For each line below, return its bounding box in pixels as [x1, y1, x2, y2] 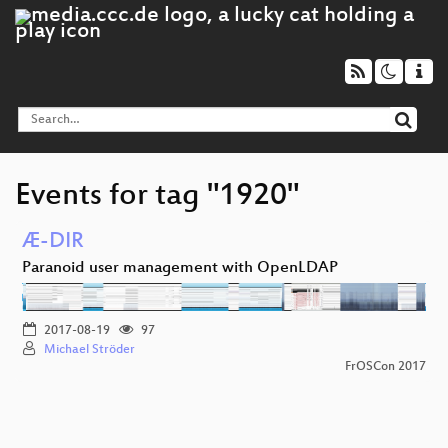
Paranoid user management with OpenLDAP [22, 258, 338, 278]
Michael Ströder [44, 342, 135, 357]
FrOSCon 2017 [345, 359, 426, 374]
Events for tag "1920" [15, 179, 299, 215]
